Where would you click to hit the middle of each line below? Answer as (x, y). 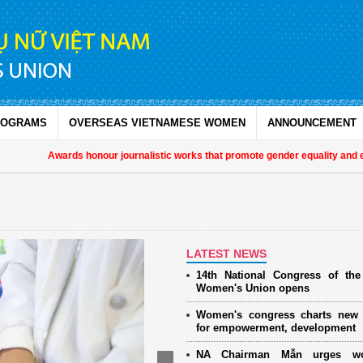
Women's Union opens (252, 288)
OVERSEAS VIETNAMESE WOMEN (157, 123)
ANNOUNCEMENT (312, 123)
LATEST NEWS (226, 253)
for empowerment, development (275, 327)
